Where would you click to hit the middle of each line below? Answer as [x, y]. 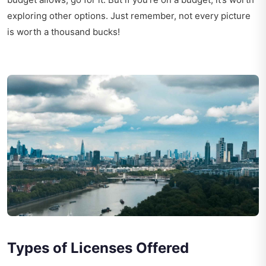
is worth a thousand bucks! [64, 31]
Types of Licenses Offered [98, 248]
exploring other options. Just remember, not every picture [129, 15]
